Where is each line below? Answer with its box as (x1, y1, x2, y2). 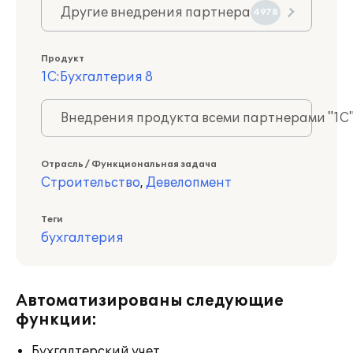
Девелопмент (146, 175, 232, 191)
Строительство (41, 175, 140, 191)
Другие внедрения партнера (61, 5, 251, 20)
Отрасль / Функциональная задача (41, 159, 217, 169)
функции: (16, 310, 97, 329)
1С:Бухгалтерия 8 (41, 69, 153, 85)
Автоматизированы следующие (16, 292, 284, 310)
